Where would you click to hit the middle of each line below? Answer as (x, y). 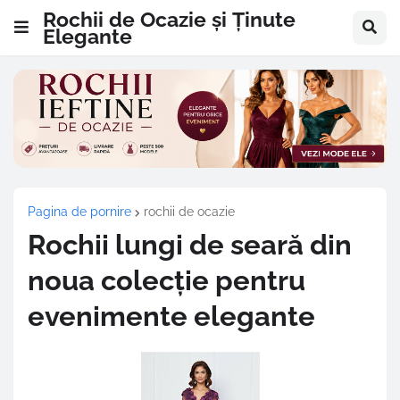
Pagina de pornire (79, 212)
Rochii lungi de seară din (190, 245)
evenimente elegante (171, 317)
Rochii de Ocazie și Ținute (169, 19)
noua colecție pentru (167, 281)
